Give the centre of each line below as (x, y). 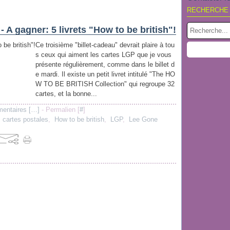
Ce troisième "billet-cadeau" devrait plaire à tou (105, 45)
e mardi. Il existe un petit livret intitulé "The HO (105, 74)
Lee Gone (143, 119)
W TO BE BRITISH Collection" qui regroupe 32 (105, 84)
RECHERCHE (208, 10)
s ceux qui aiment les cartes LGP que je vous (103, 55)
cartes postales (25, 119)
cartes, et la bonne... (66, 94)
